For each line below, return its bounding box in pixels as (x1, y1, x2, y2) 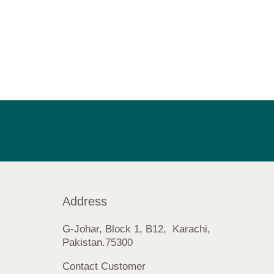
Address (62, 194, 108, 209)
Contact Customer (62, 261, 146, 273)
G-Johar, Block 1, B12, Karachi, (62, 223, 211, 235)
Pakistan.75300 (62, 237, 133, 249)
